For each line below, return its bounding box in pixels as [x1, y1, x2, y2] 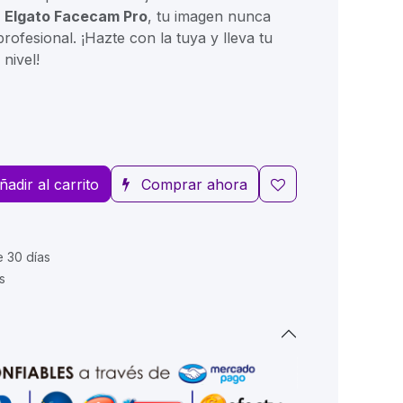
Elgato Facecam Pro [4, 7, 148, 26]
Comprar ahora [141, 175, 247, 193]
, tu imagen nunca [148, 7, 271, 26]
